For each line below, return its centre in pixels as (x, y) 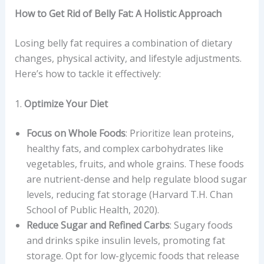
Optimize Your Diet (66, 104)
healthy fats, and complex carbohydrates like (125, 149)
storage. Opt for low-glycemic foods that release (133, 256)
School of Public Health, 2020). (93, 210)
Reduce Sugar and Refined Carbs (98, 225)
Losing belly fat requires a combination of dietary (123, 43)
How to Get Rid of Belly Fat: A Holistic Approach (118, 13)
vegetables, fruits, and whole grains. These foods (135, 164)
